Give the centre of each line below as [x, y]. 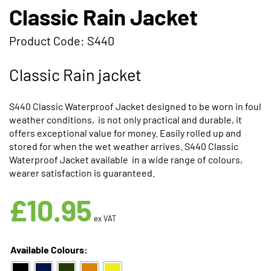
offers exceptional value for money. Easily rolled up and [125, 132]
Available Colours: [49, 249]
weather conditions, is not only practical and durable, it [126, 119]
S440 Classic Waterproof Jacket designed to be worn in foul [135, 106]
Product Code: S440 [62, 41]
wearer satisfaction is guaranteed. [82, 172]
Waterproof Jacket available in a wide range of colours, [126, 159]
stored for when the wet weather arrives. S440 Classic [124, 146]
